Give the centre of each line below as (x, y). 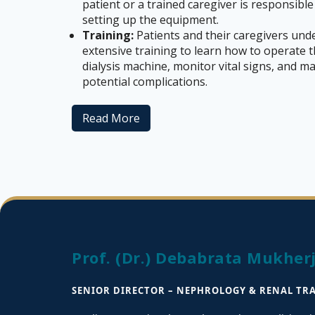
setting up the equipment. (150, 20)
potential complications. (145, 82)
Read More (111, 118)
